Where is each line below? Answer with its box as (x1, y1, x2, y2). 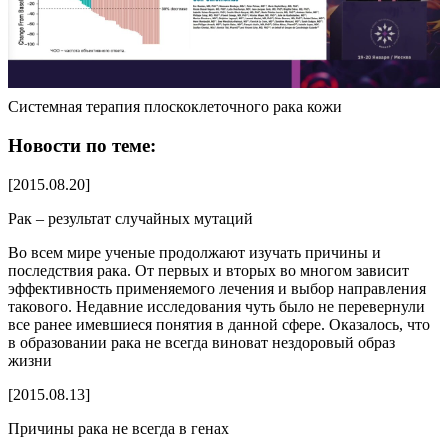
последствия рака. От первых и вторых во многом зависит (8, 261, 409, 279)
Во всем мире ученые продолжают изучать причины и (8, 243, 381, 261)
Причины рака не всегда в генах (8, 419, 229, 437)
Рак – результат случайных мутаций (8, 209, 253, 227)
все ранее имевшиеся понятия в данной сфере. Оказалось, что (8, 315, 430, 333)
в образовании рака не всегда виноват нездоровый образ (8, 333, 395, 351)
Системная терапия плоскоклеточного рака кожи (8, 98, 342, 116)
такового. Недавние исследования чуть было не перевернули (8, 297, 425, 315)
